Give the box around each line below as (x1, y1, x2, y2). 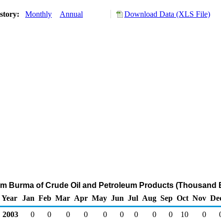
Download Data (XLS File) (124, 10, 210, 18)
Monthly (25, 10, 52, 18)
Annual (60, 10, 83, 18)
